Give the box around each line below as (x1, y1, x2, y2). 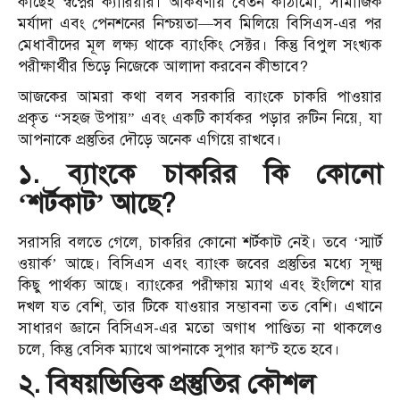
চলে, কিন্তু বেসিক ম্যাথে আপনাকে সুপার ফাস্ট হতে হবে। (18, 340, 340, 360)
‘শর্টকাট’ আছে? (18, 187, 175, 221)
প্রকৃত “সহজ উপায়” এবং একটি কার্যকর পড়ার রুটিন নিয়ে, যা (18, 109, 382, 129)
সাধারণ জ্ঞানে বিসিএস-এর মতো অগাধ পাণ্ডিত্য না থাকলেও (18, 319, 382, 338)
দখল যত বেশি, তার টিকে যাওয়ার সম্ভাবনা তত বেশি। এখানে (18, 297, 382, 317)
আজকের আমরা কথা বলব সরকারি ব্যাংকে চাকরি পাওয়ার (18, 87, 382, 107)
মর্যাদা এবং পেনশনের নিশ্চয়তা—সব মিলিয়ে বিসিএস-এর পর (18, 14, 382, 34)
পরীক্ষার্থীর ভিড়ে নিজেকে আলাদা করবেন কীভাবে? (18, 57, 308, 77)
